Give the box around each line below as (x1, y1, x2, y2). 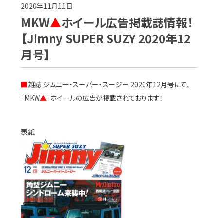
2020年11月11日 (20, 1, 73, 11)
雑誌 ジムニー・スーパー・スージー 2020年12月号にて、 (27, 79, 190, 89)
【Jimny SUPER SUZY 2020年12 (20, 30, 191, 47)
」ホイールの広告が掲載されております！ (46, 93, 163, 103)
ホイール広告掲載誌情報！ (61, 14, 193, 31)
